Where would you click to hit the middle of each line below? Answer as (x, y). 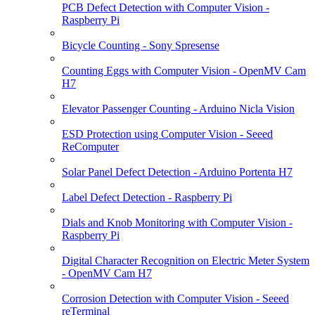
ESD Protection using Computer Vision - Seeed (167, 134)
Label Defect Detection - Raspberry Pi (147, 197)
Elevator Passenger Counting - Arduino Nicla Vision (178, 108)
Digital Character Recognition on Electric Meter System (186, 260)
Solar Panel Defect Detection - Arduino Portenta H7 (177, 172)
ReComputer (90, 146)
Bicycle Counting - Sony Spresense (141, 45)
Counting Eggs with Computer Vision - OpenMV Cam (184, 70)
